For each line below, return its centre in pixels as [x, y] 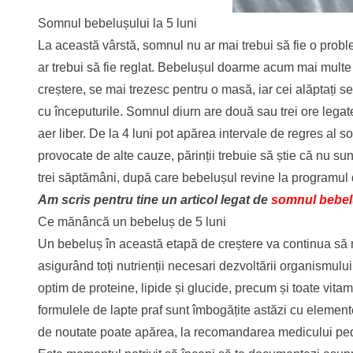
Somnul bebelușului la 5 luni [117, 24]
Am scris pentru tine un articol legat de [154, 200]
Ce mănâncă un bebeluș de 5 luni [132, 222]
